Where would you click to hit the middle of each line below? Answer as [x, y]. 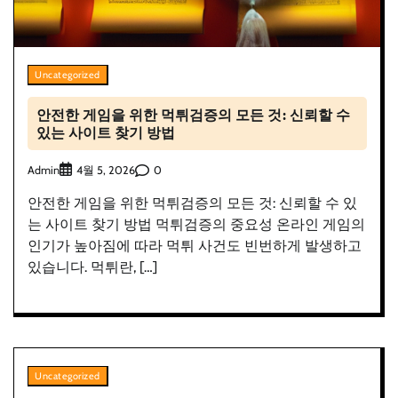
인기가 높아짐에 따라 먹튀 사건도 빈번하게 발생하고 [195, 246]
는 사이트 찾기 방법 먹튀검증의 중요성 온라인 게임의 [196, 225]
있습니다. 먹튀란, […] [92, 267]
